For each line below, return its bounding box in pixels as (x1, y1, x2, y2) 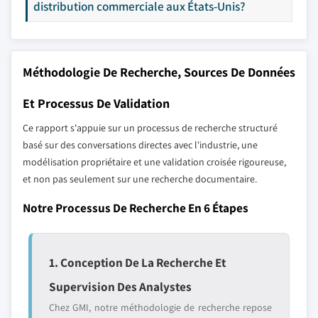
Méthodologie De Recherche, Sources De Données (23, 64, 295, 80)
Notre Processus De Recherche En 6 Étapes (23, 199, 248, 216)
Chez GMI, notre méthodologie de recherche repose (49, 301, 272, 314)
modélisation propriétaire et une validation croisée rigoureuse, (23, 155, 286, 168)
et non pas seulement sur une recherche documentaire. (23, 172, 257, 185)
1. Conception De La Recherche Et (49, 254, 226, 270)
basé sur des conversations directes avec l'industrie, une (23, 138, 258, 151)
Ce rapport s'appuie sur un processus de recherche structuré (23, 121, 278, 134)
